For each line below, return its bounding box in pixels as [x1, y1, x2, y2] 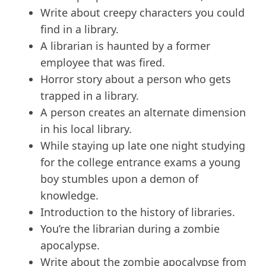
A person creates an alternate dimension [40, 105, 246, 120]
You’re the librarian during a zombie [40, 221, 220, 236]
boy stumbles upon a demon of [40, 172, 198, 186]
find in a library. [40, 22, 119, 37]
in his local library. [40, 122, 132, 137]
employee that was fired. [40, 55, 165, 70]
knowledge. [40, 188, 99, 203]
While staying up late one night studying [40, 138, 245, 153]
